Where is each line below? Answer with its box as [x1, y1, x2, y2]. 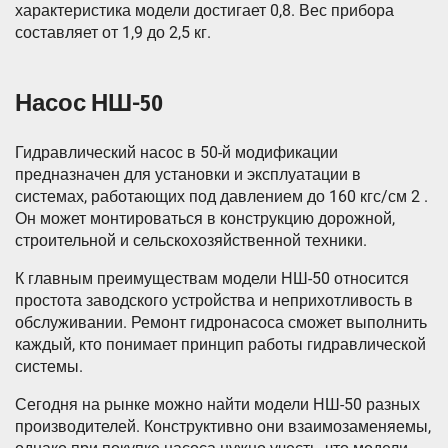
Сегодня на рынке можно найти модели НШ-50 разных [15, 395, 420, 415]
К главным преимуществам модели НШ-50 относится [15, 269, 409, 289]
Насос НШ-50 [15, 89, 163, 118]
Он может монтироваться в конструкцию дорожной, [15, 209, 395, 229]
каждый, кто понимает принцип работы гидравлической [15, 335, 426, 355]
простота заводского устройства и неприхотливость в [15, 291, 413, 311]
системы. [15, 357, 83, 377]
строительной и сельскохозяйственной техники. [15, 231, 367, 251]
